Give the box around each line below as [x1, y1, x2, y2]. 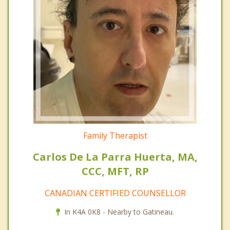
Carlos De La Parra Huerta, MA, [32, 150, 198, 164]
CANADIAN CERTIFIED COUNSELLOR [44, 187, 186, 199]
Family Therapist [83, 130, 147, 142]
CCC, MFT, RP [81, 164, 149, 179]
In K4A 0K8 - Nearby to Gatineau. [64, 207, 174, 217]
